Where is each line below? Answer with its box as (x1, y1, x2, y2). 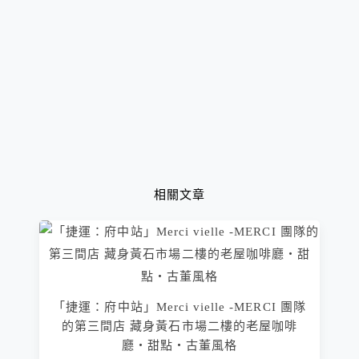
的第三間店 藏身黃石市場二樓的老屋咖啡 (62, 320, 297, 333)
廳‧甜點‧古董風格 (121, 339, 238, 353)
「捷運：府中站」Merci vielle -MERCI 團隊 (53, 301, 306, 314)
